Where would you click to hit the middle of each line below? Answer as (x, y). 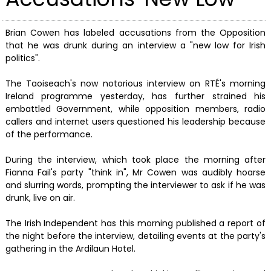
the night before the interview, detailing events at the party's (135, 236)
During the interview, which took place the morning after (135, 159)
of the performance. (49, 134)
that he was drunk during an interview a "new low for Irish (135, 45)
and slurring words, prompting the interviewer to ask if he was (135, 185)
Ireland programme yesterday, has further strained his (135, 96)
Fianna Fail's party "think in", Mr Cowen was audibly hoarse (135, 172)
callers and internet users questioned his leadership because (135, 121)
